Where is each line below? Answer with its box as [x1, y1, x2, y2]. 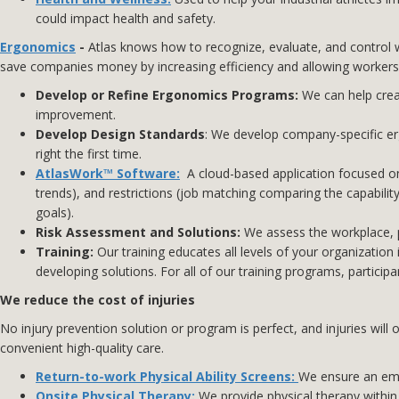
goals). [36, 204, 74, 222]
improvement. [36, 106, 116, 124]
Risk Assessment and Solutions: [36, 224, 240, 241]
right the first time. [36, 145, 142, 163]
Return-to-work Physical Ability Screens [36, 368, 291, 386]
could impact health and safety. [36, 10, 216, 28]
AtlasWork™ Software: [36, 165, 180, 183]
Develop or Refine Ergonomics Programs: [36, 86, 302, 104]
